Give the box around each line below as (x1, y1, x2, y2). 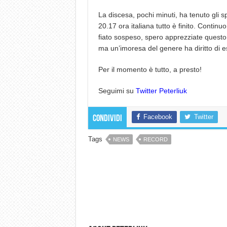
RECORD (143, 136, 168, 142)
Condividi (92, 113, 122, 124)
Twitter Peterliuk (135, 86, 187, 95)
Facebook (143, 112, 172, 121)
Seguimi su (98, 86, 136, 95)
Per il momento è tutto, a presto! (98, 65, 202, 73)
